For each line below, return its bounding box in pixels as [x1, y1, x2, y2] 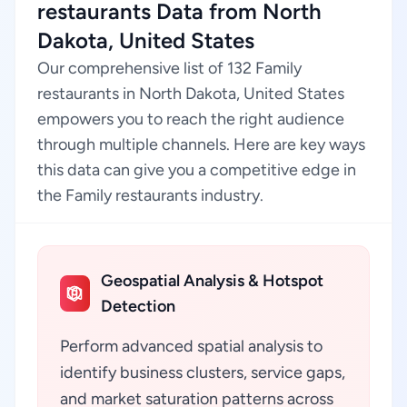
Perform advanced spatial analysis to [60, 336, 323, 356]
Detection [100, 296, 175, 316]
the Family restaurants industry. [37, 185, 263, 205]
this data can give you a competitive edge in [37, 160, 356, 180]
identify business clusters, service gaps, [60, 362, 345, 382]
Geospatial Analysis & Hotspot [100, 271, 323, 291]
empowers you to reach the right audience [37, 109, 344, 129]
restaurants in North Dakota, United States [37, 84, 344, 104]
